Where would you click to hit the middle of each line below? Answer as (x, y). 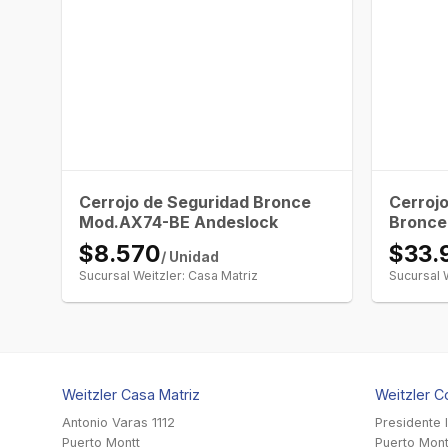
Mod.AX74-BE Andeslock (179, 222)
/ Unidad (190, 257)
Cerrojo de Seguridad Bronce (195, 202)
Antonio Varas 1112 (118, 423)
